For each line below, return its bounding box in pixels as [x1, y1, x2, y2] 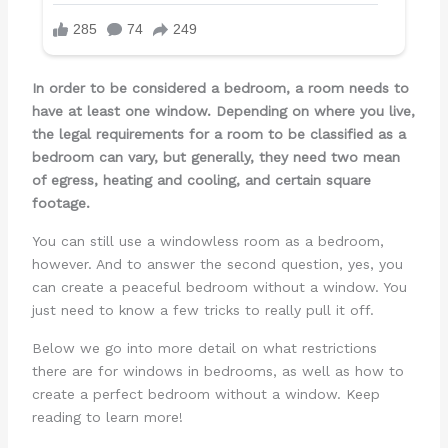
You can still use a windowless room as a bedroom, [31, 232, 384, 249]
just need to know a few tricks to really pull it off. [31, 301, 374, 318]
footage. [31, 194, 90, 211]
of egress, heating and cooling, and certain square [31, 171, 371, 188]
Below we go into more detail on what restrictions [31, 340, 377, 357]
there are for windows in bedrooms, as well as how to [31, 363, 404, 380]
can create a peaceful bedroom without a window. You [31, 278, 407, 295]
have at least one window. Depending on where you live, [31, 102, 415, 119]
